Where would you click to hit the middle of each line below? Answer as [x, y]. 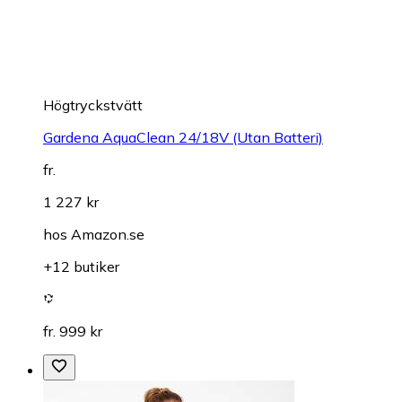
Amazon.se [108, 235]
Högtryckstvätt [93, 105]
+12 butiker [81, 267]
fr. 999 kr [73, 332]
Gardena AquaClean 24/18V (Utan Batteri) [183, 138]
